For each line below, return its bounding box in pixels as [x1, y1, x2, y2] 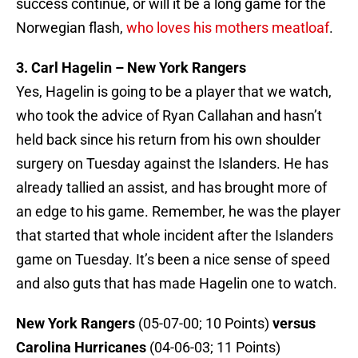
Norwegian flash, [16, 19, 126, 37]
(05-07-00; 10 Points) [135, 315, 272, 332]
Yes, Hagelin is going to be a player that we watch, [16, 83, 332, 101]
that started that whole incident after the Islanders [16, 227, 333, 245]
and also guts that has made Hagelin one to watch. [16, 275, 337, 292]
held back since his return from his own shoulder [16, 131, 320, 149]
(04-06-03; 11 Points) [146, 339, 280, 356]
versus [272, 315, 316, 332]
